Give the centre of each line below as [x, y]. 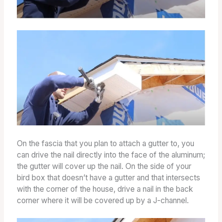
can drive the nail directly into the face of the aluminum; [111, 155]
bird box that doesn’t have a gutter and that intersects [108, 177]
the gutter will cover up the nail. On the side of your [104, 166]
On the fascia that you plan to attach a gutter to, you [105, 143]
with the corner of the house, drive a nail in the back [105, 189]
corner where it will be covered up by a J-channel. [103, 200]
